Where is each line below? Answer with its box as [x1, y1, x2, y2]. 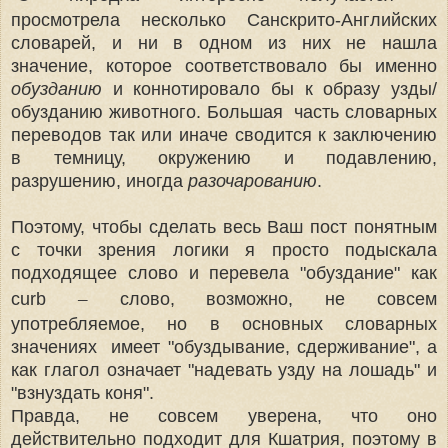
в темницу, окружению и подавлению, [11, 147, 437, 168]
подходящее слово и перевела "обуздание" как [11, 262, 437, 283]
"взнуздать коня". [11, 382, 154, 403]
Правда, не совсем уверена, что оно [11, 405, 437, 426]
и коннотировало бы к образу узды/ [112, 78, 438, 99]
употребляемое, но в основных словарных [11, 313, 437, 334]
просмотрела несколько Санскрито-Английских [11, 9, 437, 30]
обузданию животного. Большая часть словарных [11, 101, 437, 122]
